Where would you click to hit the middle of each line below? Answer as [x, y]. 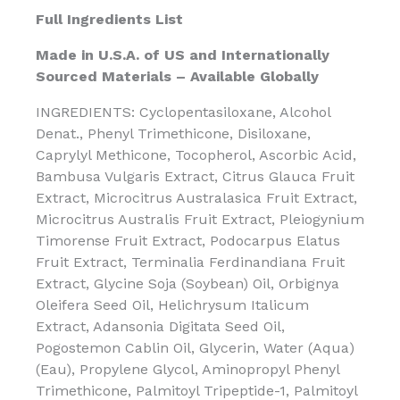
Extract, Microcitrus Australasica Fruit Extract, [196, 197]
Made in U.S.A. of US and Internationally [183, 54]
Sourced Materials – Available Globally [177, 76]
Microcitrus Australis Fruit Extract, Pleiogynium [200, 219]
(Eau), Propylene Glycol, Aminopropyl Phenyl [187, 369]
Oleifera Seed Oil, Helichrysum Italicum [172, 304]
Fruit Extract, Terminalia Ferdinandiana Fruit [190, 262]
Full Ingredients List [109, 19]
